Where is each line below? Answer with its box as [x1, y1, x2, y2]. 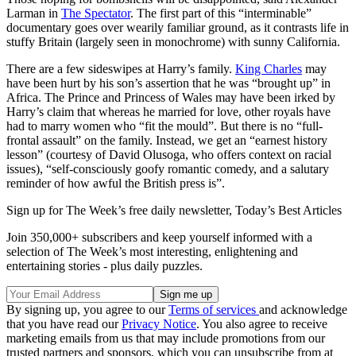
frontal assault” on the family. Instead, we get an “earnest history [6, 133, 327, 148]
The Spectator [61, 6, 130, 21]
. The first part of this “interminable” [130, 6, 311, 21]
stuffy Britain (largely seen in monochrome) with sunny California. [6, 35, 340, 49]
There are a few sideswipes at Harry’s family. [6, 62, 235, 76]
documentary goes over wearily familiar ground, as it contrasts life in [6, 21, 349, 35]
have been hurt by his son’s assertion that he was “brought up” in [6, 76, 331, 91]
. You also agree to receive [196, 317, 327, 331]
